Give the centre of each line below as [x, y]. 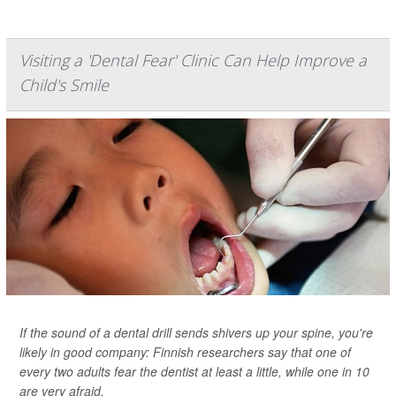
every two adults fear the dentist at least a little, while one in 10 [194, 371]
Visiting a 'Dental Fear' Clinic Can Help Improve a [193, 60]
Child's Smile [64, 85]
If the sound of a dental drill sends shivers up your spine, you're [196, 332]
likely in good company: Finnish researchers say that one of [185, 352]
